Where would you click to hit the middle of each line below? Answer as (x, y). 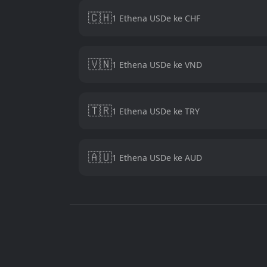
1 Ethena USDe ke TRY (156, 111)
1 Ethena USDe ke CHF (156, 18)
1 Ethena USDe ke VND (157, 64)
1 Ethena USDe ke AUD (157, 157)
